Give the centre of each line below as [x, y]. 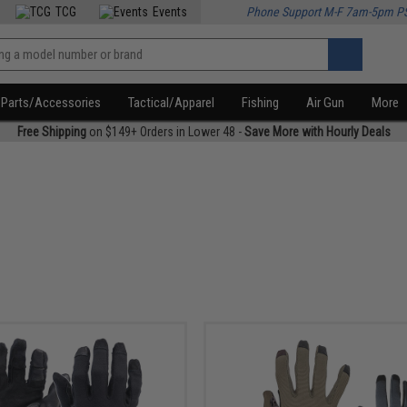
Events [170, 12]
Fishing [261, 103]
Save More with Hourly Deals [317, 132]
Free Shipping [51, 132]
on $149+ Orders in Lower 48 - [165, 132]
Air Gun [326, 103]
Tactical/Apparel [172, 103]
